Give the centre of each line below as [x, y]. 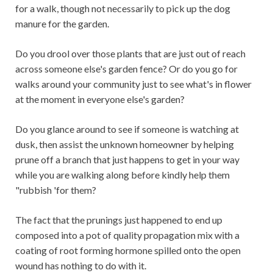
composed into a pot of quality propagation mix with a [127, 235]
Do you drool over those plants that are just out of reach [130, 53]
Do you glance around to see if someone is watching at [127, 129]
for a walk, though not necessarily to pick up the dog [123, 8]
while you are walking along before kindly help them [122, 175]
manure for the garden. [62, 23]
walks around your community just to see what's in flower [133, 84]
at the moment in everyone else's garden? [100, 99]
